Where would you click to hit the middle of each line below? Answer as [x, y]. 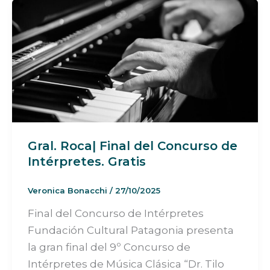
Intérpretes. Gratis [86, 161]
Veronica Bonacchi [68, 190]
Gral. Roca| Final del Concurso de [132, 146]
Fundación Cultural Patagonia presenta [130, 231]
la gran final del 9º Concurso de [109, 247]
